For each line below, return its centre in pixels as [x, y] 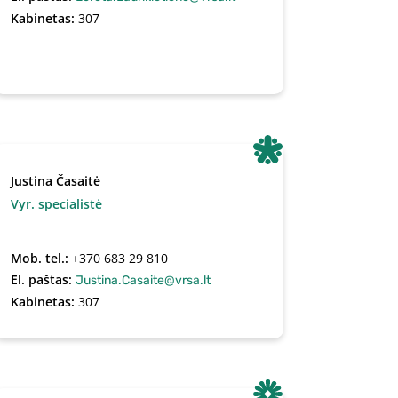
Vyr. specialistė [56, 204]
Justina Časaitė [55, 181]
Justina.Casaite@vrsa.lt [143, 280]
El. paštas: [43, 279]
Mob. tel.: [41, 258]
